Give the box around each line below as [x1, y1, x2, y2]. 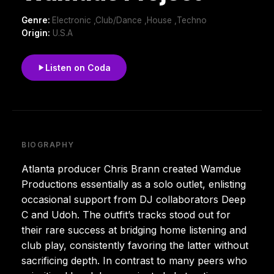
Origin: [21, 28, 50, 38]
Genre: [21, 15, 52, 25]
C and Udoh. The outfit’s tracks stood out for [21, 208, 231, 221]
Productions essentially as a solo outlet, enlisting [21, 177, 246, 190]
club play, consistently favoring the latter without [21, 239, 248, 251]
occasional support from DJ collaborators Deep [21, 193, 246, 206]
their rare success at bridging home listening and [21, 223, 246, 236]
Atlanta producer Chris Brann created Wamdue [21, 162, 241, 175]
